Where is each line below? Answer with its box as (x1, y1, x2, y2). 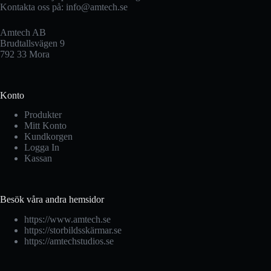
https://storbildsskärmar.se (24, 225, 122, 236)
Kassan (24, 153, 52, 164)
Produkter (24, 109, 62, 120)
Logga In (24, 142, 59, 153)
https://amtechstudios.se (24, 236, 114, 247)
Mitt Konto (24, 120, 67, 131)
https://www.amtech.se (24, 214, 111, 225)
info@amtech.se (66, 1, 128, 12)
